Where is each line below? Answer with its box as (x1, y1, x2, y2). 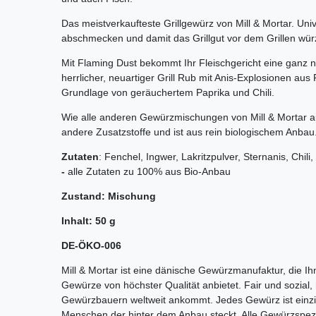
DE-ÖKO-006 (61, 240, 121, 252)
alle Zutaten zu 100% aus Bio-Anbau (68, 166, 231, 178)
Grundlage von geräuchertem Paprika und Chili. (61, 87, 274, 99)
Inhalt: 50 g (61, 215, 116, 227)
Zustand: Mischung (61, 190, 156, 202)
